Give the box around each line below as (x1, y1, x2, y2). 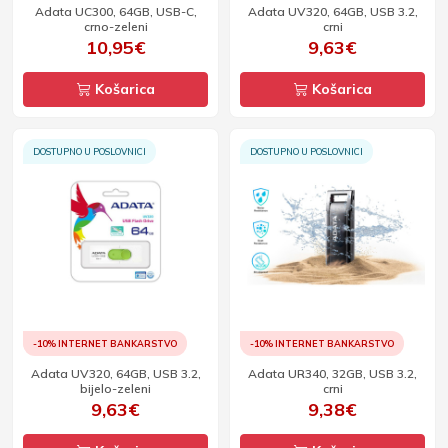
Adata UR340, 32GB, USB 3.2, (248, 366, 417, 381)
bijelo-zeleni (80, 381, 151, 396)
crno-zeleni (83, 19, 148, 34)
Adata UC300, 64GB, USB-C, (34, 4, 197, 19)
